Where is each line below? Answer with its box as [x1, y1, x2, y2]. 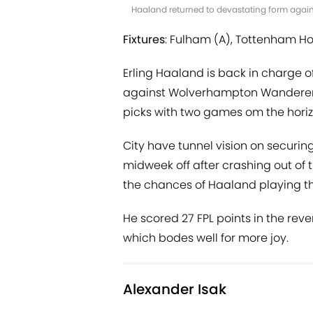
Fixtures [123, 31, 165, 48]
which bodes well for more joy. [123, 230, 289, 247]
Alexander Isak [123, 279, 226, 300]
